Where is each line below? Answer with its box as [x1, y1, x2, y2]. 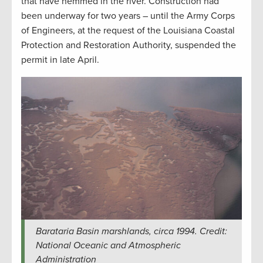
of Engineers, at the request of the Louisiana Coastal [21, 24, 235, 36]
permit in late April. [21, 53, 99, 66]
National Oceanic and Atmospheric [35, 240, 181, 252]
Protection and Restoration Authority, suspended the [21, 39, 236, 51]
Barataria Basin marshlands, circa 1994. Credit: [35, 225, 227, 238]
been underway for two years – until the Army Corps [21, 9, 235, 22]
